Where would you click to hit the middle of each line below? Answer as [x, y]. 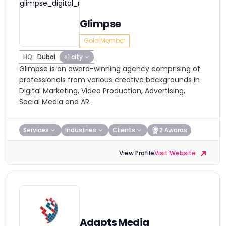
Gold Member [104, 41]
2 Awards [173, 130]
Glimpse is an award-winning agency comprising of [109, 69]
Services [36, 130]
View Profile [136, 153]
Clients [124, 130]
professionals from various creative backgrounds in [109, 80]
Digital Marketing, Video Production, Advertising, [102, 91]
